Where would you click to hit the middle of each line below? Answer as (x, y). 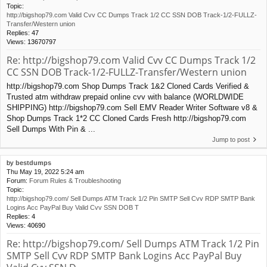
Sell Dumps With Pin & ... (51, 129)
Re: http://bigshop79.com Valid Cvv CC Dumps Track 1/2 (131, 60)
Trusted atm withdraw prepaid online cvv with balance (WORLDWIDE (125, 97)
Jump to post (231, 139)
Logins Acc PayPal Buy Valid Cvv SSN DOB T (73, 207)
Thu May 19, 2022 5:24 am (45, 171)
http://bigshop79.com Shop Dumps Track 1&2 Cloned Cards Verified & (128, 86)
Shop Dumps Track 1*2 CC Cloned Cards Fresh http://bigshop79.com (126, 118)
